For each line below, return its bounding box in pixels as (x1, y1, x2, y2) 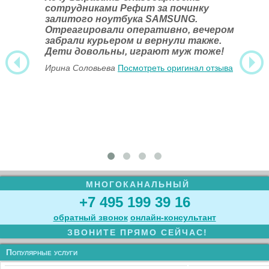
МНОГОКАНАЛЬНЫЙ (85, 180, 190, 189)
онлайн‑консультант (130, 213, 216, 222)
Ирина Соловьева (45, 63, 115, 73)
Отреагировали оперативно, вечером (45, 25, 234, 35)
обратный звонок (53, 213, 128, 222)
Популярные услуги (6, 247, 77, 257)
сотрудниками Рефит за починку (45, 3, 209, 13)
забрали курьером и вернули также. (45, 35, 222, 46)
